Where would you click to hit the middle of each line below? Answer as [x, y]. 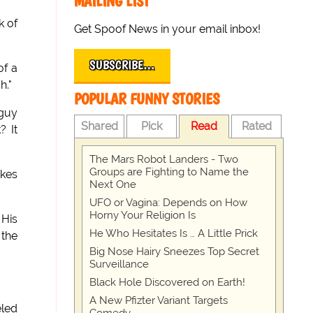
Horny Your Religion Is [143, 215]
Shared [99, 126]
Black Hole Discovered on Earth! [168, 282]
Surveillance [119, 264]
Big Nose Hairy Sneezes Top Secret [175, 252]
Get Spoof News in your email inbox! [168, 29]
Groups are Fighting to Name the [169, 172]
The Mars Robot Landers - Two [164, 159]
